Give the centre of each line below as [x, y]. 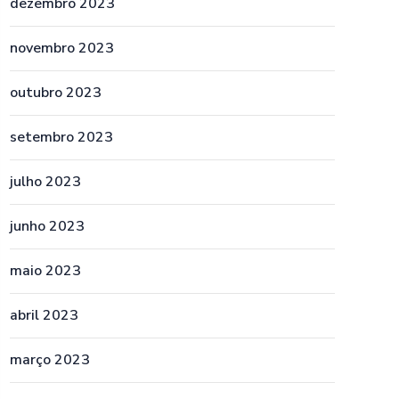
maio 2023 [45, 271]
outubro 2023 [56, 93]
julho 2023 [45, 182]
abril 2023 [44, 315]
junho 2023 [47, 226]
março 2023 [50, 360]
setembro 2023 [61, 137]
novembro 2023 [62, 48]
